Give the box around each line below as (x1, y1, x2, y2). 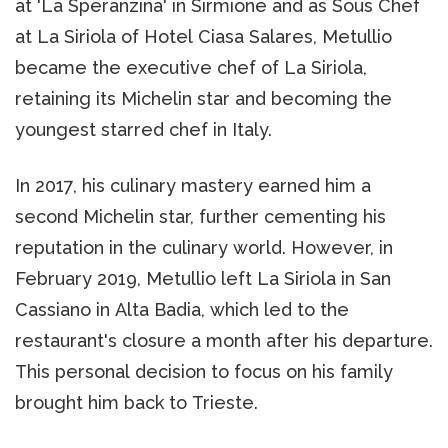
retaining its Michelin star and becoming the (15, 87, 392, 109)
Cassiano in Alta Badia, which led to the (15, 298, 349, 320)
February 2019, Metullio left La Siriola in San (15, 267, 391, 289)
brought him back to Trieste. (15, 391, 258, 413)
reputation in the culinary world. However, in (15, 236, 393, 258)
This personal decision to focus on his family (15, 360, 393, 382)
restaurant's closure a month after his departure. (15, 329, 433, 351)
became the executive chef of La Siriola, (15, 56, 367, 78)
